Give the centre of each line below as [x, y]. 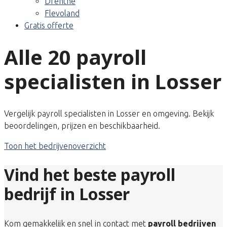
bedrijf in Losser [67, 194]
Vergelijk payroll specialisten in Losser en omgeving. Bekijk [109, 113]
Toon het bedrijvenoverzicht [55, 146]
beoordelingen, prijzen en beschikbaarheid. [82, 125]
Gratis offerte [49, 25]
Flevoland [62, 13]
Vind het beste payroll [90, 175]
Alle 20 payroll [75, 57]
